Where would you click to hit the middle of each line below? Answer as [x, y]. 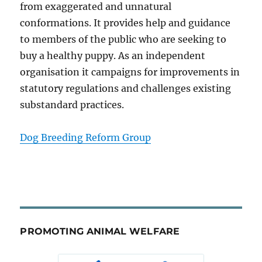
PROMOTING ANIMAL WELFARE [100, 231]
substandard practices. [72, 104]
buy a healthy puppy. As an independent [113, 55]
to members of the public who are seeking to [123, 39]
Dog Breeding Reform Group [86, 137]
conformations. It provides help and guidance [125, 23]
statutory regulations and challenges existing [126, 88]
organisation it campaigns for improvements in [130, 72]
